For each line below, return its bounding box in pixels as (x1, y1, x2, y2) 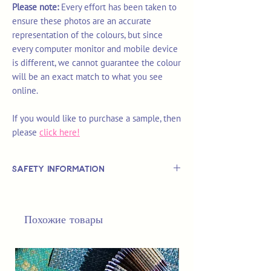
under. (12, 214, 38, 227)
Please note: (12, 1, 61, 13)
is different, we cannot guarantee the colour (12, 57, 181, 69)
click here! (39, 126, 80, 139)
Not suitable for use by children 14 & (12, 200, 165, 212)
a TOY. (55, 185, 82, 198)
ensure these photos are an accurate (12, 15, 151, 27)
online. (12, 85, 38, 97)
